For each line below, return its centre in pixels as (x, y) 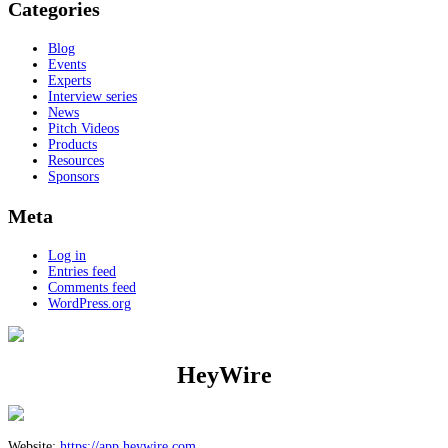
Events (67, 64)
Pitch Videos (83, 128)
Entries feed (82, 271)
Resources (76, 160)
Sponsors (73, 176)
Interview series (92, 96)
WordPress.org (89, 303)
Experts (69, 80)
